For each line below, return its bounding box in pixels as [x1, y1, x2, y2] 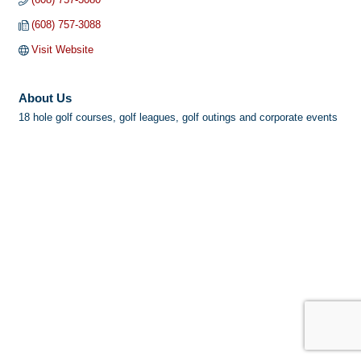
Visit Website [31, 44, 94, 56]
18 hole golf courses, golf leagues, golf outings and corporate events [19, 111, 338, 124]
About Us [19, 91, 72, 106]
